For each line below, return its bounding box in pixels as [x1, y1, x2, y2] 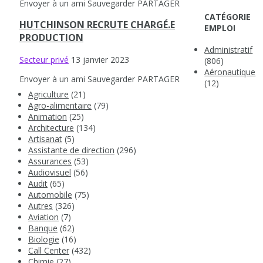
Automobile [28, 189, 72, 201]
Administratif [204, 44, 253, 56]
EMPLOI [204, 22, 236, 33]
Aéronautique [204, 66, 256, 78]
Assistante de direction [28, 144, 114, 156]
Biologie [28, 234, 59, 245]
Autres [28, 200, 53, 212]
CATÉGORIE [204, 11, 251, 22]
